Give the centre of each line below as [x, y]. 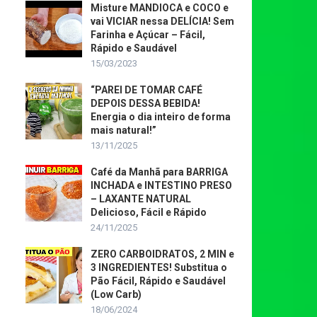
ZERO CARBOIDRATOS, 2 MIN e [162, 254]
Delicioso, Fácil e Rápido [149, 212]
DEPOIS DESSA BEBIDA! [145, 103]
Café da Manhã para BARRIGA [159, 172]
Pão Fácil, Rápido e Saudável [158, 281]
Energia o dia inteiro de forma [161, 117]
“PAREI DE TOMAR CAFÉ [146, 90]
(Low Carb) [116, 294]
